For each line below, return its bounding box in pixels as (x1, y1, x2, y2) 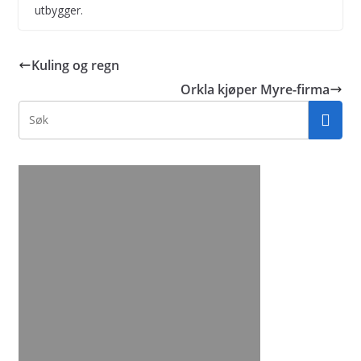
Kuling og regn (31, 56, 119, 74)
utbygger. (34, 2, 83, 18)
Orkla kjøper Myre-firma (180, 80, 330, 98)
